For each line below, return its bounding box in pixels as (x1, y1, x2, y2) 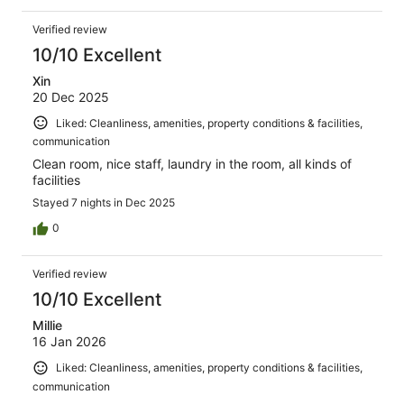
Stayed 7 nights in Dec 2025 (32, 196, 175, 210)
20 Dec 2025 (32, 88, 109, 105)
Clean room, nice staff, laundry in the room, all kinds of (32, 156, 352, 172)
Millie (32, 317, 62, 334)
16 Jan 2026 (32, 334, 106, 350)
